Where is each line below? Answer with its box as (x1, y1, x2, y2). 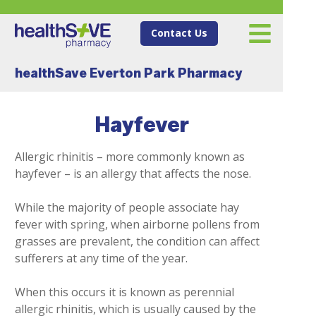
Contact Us (150, 26, 207, 39)
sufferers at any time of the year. (14, 250, 188, 266)
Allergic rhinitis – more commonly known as (14, 149, 245, 164)
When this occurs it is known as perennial (14, 284, 234, 300)
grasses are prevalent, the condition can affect (14, 233, 260, 249)
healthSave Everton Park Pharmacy (14, 66, 243, 81)
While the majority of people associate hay (14, 200, 239, 215)
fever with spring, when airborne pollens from (14, 217, 260, 232)
